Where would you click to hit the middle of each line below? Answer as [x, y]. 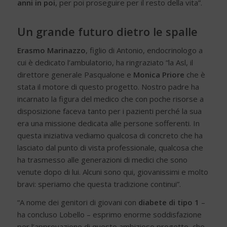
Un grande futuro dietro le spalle [107, 31]
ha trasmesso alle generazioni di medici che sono [102, 159]
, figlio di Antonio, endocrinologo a [144, 50]
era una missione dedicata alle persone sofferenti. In [108, 123]
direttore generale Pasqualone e [75, 74]
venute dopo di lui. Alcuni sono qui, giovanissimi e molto [112, 172]
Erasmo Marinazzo [51, 50]
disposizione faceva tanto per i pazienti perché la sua [109, 111]
